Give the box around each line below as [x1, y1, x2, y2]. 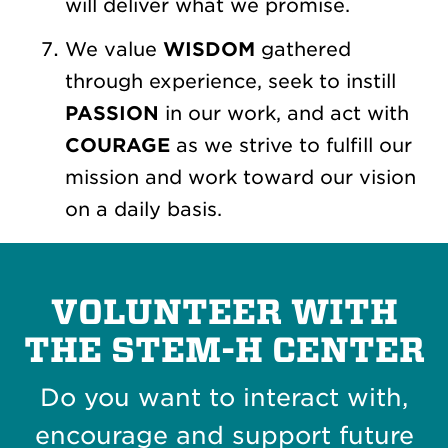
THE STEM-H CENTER [23, 330, 425, 371]
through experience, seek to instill [65, 70, 396, 94]
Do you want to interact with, [40, 383, 408, 413]
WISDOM [163, 38, 255, 62]
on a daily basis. [65, 198, 222, 222]
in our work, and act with [159, 102, 409, 126]
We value [65, 38, 163, 62]
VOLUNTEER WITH [50, 292, 398, 333]
